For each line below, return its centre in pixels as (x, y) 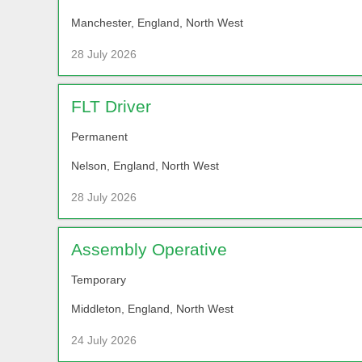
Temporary (99, 279)
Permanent (99, 136)
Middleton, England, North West (152, 308)
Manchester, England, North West (157, 22)
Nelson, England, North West (145, 165)
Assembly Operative (149, 249)
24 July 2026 (104, 340)
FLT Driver (111, 106)
